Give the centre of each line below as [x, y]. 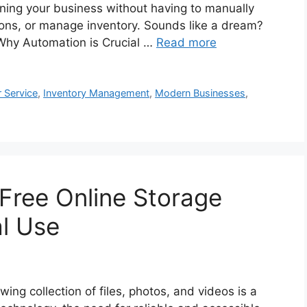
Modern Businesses [200, 93]
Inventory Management [97, 93]
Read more [186, 42]
